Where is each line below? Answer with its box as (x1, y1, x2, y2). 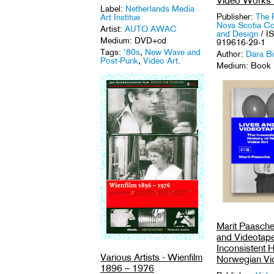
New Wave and (145, 47, 201, 57)
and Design (217, 29, 261, 39)
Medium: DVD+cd (100, 35, 166, 46)
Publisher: (217, 12, 256, 22)
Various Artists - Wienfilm (100, 251, 202, 263)
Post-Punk (100, 56, 138, 66)
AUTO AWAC (125, 24, 177, 34)
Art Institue (100, 12, 140, 23)
